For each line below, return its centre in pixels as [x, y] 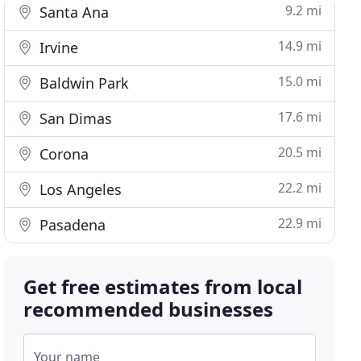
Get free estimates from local [163, 286]
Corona [62, 154]
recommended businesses [149, 309]
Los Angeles [79, 189]
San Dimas [74, 118]
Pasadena [71, 225]
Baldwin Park [83, 83]
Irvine [57, 48]
